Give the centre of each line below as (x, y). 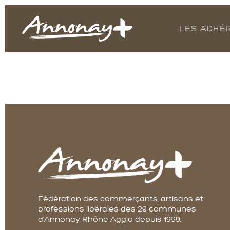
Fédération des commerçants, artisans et (121, 198)
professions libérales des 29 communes (117, 208)
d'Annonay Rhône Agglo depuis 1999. (110, 219)
